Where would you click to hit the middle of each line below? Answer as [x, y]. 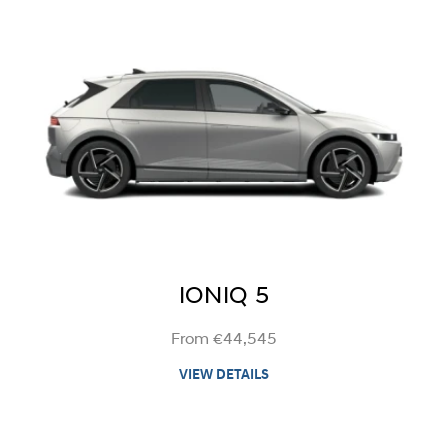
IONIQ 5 [224, 296]
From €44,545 [223, 339]
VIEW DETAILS [223, 375]
